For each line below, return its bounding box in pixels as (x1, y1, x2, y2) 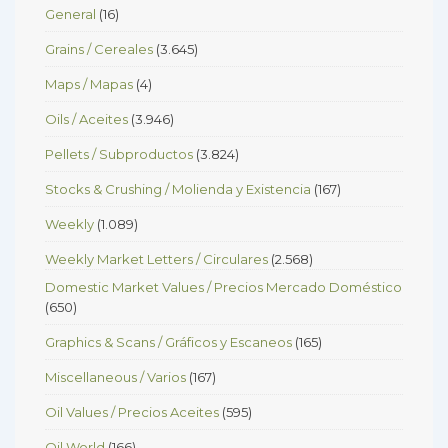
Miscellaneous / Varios (45, 368, 186, 385)
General (45, 5, 96, 22)
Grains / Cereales (45, 40, 153, 57)
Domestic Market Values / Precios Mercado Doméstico (45, 278, 402, 295)
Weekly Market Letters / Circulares (45, 250, 268, 267)
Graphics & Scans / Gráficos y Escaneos (45, 333, 292, 350)
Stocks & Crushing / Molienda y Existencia (45, 180, 311, 197)
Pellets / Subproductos (45, 145, 193, 162)
